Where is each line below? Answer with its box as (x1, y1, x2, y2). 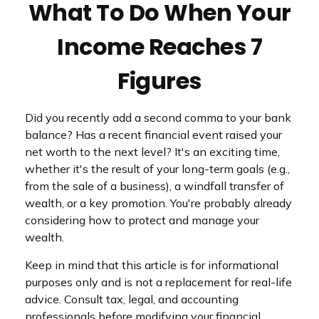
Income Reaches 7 (57, 31, 262, 63)
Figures (117, 65, 202, 97)
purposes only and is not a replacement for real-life (25, 275, 292, 289)
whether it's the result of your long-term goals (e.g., (25, 162, 290, 176)
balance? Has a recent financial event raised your (25, 127, 282, 142)
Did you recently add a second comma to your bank (25, 110, 291, 125)
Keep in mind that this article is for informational (25, 258, 278, 272)
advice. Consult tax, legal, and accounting (25, 292, 239, 306)
